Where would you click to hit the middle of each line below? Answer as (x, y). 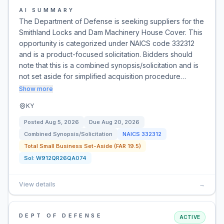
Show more (36, 89)
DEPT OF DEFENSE (61, 215)
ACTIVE (189, 217)
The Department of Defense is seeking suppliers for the (111, 21)
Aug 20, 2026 (120, 122)
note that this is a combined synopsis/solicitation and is (109, 65)
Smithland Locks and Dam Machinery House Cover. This (111, 32)
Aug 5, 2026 (62, 122)
